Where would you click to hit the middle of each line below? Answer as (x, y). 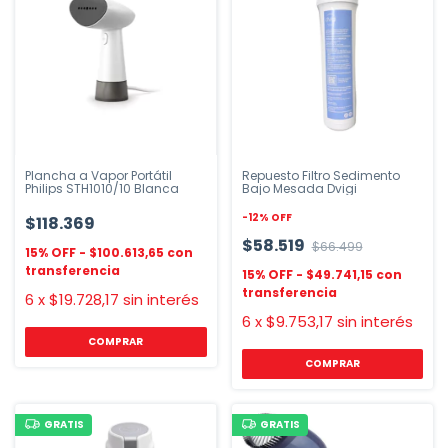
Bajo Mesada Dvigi (299, 188)
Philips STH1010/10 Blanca (102, 188)
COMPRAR (332, 363)
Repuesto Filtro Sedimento (320, 175)
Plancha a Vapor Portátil (98, 175)
